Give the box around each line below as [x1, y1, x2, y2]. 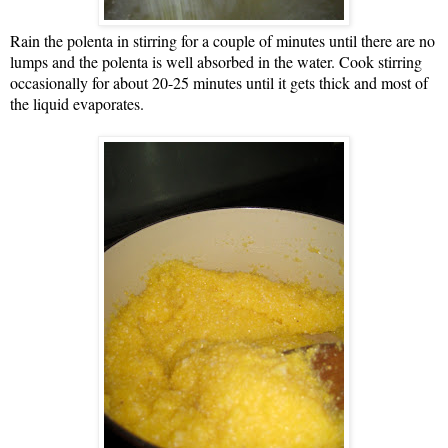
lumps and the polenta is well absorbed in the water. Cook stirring [10, 50, 422, 72]
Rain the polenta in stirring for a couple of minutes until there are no [10, 29, 435, 51]
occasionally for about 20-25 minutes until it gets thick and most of [10, 71, 428, 93]
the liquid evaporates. [10, 92, 144, 114]
